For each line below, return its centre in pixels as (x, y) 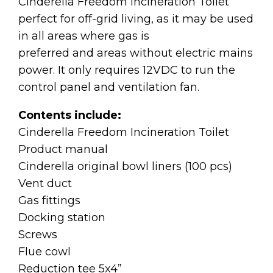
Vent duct (45, 183)
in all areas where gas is (84, 36)
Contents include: (70, 115)
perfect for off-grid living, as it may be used (136, 19)
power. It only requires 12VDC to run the (127, 70)
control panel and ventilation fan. (110, 87)
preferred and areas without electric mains (136, 53)
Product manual (63, 149)
